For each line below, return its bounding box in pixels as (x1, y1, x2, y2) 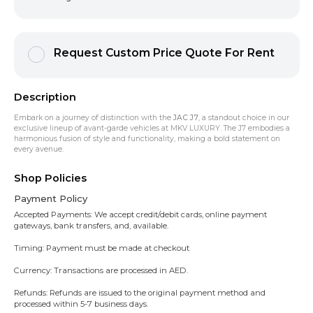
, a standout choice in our (198, 113, 289, 123)
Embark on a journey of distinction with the (13, 113, 173, 123)
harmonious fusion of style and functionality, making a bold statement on (13, 134, 280, 144)
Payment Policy (13, 193, 87, 205)
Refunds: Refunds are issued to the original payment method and (13, 287, 265, 298)
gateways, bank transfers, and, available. (13, 220, 168, 231)
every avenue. (13, 145, 66, 154)
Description (13, 91, 76, 104)
